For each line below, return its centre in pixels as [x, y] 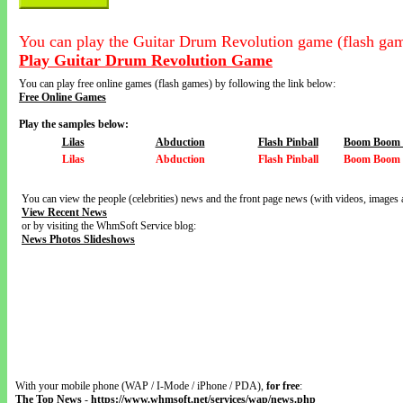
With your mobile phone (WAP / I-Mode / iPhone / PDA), [141, 386]
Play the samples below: [74, 124]
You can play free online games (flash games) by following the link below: [177, 84]
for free [283, 386]
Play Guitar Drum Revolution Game [146, 60]
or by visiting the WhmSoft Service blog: [109, 226]
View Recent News [64, 212]
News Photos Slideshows [78, 239]
